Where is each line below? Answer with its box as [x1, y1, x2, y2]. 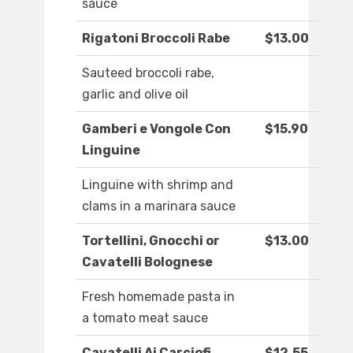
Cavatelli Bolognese [82, 255, 213, 270]
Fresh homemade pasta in [82, 289, 235, 305]
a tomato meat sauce [82, 310, 208, 326]
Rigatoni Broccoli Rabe [82, 31, 230, 46]
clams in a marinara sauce [82, 199, 236, 214]
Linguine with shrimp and [82, 177, 233, 193]
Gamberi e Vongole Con [82, 121, 231, 137]
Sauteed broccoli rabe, [82, 65, 214, 81]
